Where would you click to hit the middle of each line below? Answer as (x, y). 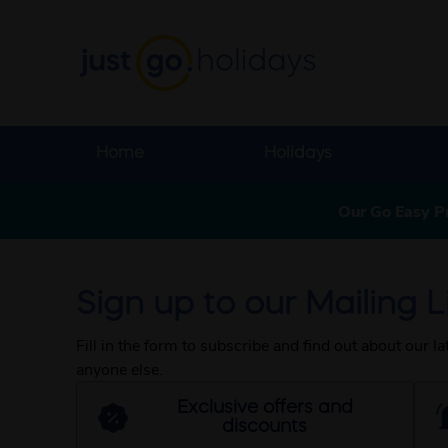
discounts (265, 427)
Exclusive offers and (264, 408)
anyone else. (119, 368)
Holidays (298, 154)
